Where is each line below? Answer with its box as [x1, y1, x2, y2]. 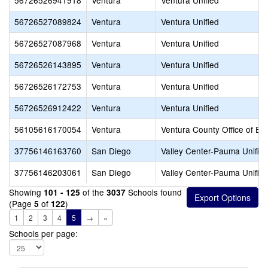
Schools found [126, 186, 182, 198]
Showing [9, 186, 44, 198]
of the [80, 186, 106, 198]
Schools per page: [9, 227, 78, 239]
